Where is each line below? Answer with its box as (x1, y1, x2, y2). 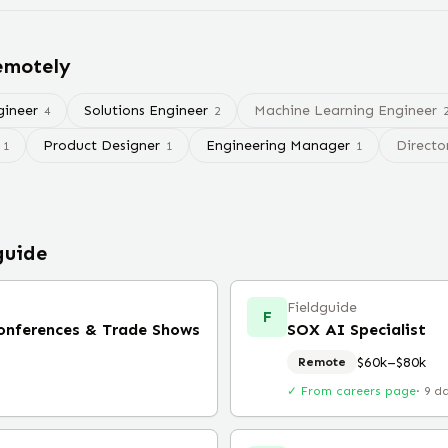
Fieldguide (287, 299, 357, 316)
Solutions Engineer (84, 102, 208, 119)
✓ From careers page (287, 384, 416, 398)
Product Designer (43, 137, 160, 154)
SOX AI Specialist (287, 320, 426, 339)
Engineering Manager (206, 137, 350, 154)
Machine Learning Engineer (254, 102, 437, 119)
